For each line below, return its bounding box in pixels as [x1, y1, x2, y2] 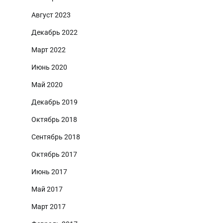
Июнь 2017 [31, 167, 67, 176]
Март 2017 [31, 202, 66, 211]
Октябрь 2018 [31, 115, 77, 123]
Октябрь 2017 [31, 150, 77, 158]
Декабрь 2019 [31, 98, 78, 106]
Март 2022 [31, 45, 66, 54]
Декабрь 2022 [31, 28, 78, 36]
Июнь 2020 [31, 63, 67, 71]
